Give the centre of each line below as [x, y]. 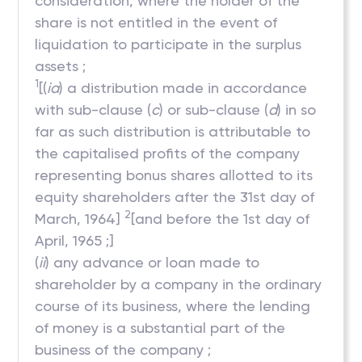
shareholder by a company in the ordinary [179, 284]
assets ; [61, 66]
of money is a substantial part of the [160, 328]
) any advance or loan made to [153, 262]
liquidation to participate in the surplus [168, 44]
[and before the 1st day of [221, 219]
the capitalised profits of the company [168, 153]
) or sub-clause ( [214, 109]
